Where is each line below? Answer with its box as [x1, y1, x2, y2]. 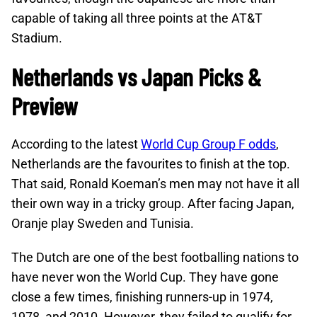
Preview [11, 91, 78, 120]
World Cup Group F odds [141, 137, 276, 151]
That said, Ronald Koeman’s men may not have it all [11, 176, 299, 191]
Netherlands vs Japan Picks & [11, 62, 261, 91]
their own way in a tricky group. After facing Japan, [11, 196, 294, 211]
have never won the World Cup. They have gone [11, 270, 279, 284]
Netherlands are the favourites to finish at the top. [11, 156, 290, 171]
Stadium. [11, 30, 62, 45]
